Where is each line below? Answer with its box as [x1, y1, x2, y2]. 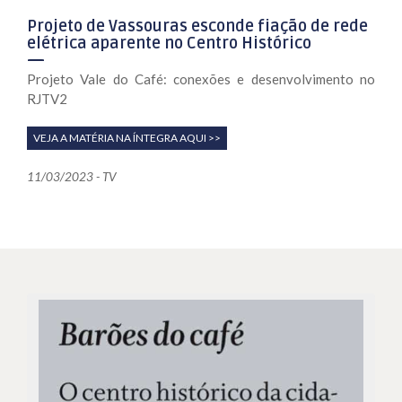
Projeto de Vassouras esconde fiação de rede [27, 15, 368, 36]
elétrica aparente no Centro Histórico [27, 32, 311, 53]
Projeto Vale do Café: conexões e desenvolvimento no [27, 70, 375, 87]
